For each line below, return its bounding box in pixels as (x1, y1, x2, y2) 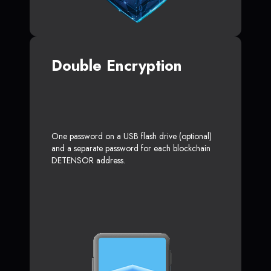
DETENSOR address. (51, 154, 125, 166)
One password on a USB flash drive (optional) (51, 129, 212, 142)
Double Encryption (51, 54, 182, 76)
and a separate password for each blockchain (51, 142, 211, 154)
